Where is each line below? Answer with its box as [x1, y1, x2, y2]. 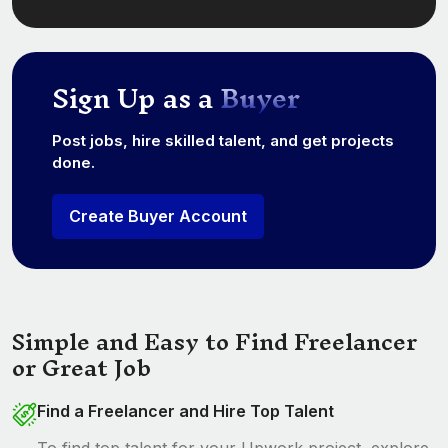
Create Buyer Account [69, 206, 247, 226]
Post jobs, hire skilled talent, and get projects [52, 131, 394, 150]
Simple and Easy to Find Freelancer [12, 316, 417, 368]
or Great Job [12, 342, 151, 394]
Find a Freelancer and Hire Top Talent [37, 401, 334, 421]
